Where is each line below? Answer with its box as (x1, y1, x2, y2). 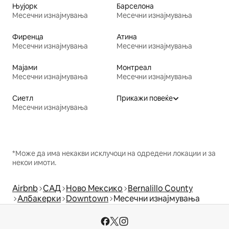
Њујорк (12, 2, 37, 11)
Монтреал (117, 63, 151, 73)
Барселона (117, 2, 154, 11)
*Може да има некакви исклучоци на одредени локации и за (12, 149, 216, 158)
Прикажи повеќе (117, 94, 173, 103)
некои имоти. (12, 158, 56, 168)
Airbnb (12, 183, 38, 194)
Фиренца (12, 32, 43, 42)
